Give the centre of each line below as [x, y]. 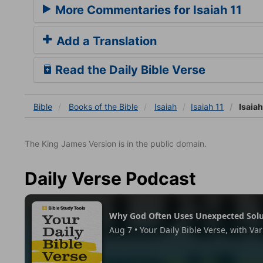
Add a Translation [105, 41]
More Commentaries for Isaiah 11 [147, 10]
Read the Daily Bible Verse [129, 70]
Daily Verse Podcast [110, 178]
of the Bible [116, 106]
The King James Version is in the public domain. [116, 143]
